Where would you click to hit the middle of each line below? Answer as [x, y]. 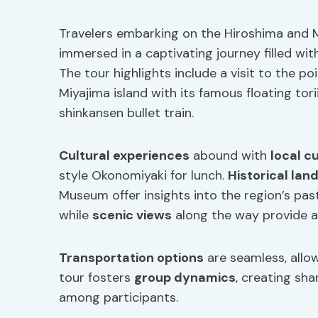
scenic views [132, 215]
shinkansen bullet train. [126, 113]
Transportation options [131, 258]
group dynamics [185, 278]
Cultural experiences [124, 155]
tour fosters [97, 278]
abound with [230, 155]
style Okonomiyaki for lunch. [143, 175]
